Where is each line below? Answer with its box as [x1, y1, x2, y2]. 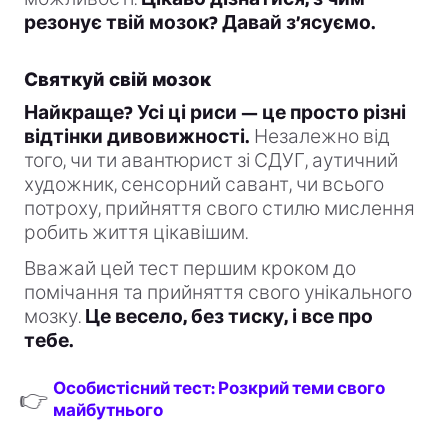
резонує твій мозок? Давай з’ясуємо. [24, 12, 376, 34]
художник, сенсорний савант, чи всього [24, 174, 384, 196]
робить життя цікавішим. [24, 222, 248, 244]
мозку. [24, 306, 85, 328]
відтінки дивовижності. [24, 126, 250, 148]
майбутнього [53, 401, 163, 420]
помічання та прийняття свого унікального [24, 282, 412, 304]
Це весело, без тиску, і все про [85, 306, 373, 328]
